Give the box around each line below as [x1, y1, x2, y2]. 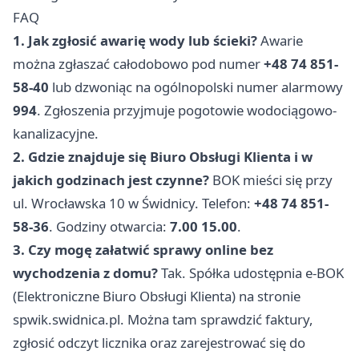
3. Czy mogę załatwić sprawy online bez [13, 240, 273, 260]
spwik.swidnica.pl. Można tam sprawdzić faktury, [13, 310, 313, 329]
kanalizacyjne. [13, 124, 99, 143]
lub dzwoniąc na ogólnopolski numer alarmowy [49, 78, 343, 97]
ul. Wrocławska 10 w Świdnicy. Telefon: [13, 194, 254, 213]
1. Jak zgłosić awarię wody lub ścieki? [13, 31, 257, 50]
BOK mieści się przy [209, 171, 333, 190]
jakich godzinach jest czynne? [13, 171, 209, 190]
